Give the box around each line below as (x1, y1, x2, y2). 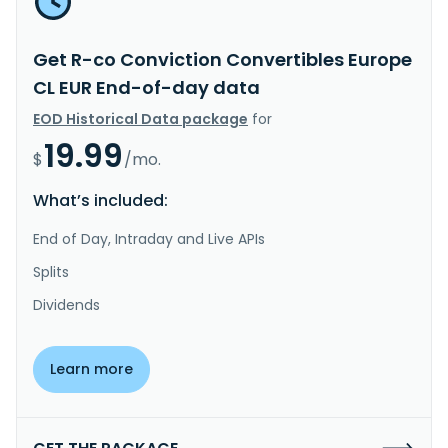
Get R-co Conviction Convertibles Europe (33, 46, 412, 72)
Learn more (50, 358, 133, 379)
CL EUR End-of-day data (33, 74, 260, 100)
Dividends (33, 294, 100, 315)
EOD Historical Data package (33, 108, 248, 129)
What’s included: (33, 188, 168, 212)
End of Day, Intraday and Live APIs (33, 228, 265, 249)
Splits (33, 261, 69, 282)
